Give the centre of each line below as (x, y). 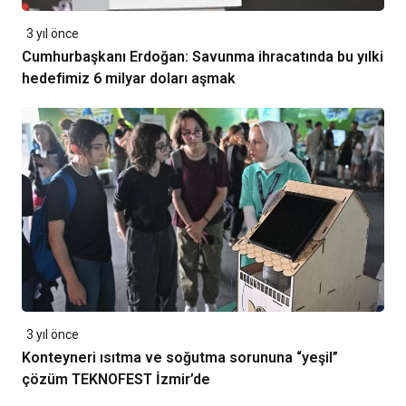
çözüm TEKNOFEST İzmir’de (116, 379)
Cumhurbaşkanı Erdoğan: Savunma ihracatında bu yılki (203, 56)
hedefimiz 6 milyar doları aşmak (129, 78)
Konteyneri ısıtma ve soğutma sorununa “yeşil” (180, 357)
